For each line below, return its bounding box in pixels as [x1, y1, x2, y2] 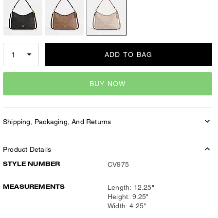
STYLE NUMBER [3, 160, 60, 167]
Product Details [3, 145, 51, 153]
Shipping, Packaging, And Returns [3, 118, 111, 126]
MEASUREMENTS [3, 183, 65, 190]
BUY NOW [89, 79, 126, 88]
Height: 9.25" [108, 193, 149, 200]
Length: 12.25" [108, 183, 154, 191]
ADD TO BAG [104, 51, 153, 58]
